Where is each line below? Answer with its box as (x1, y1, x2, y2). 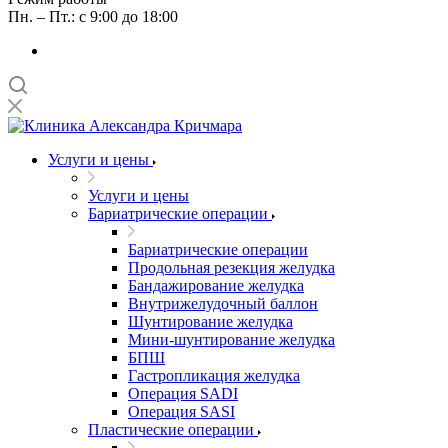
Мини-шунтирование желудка (128, 331, 335, 348)
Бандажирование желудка (128, 277, 304, 294)
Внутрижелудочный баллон (128, 295, 318, 312)
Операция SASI (128, 403, 235, 420)
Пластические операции (88, 421, 254, 438)
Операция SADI (128, 385, 238, 402)
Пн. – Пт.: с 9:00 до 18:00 (8, 8, 178, 25)
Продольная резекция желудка (128, 259, 335, 276)
